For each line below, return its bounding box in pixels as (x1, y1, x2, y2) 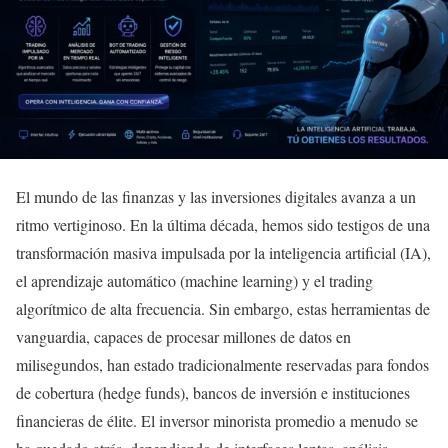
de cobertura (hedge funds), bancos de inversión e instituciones (16, 382, 410, 404)
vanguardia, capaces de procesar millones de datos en (16, 326, 351, 348)
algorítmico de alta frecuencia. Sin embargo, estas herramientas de (16, 298, 430, 320)
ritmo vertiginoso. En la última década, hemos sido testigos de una (16, 214, 430, 236)
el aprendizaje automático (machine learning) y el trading (16, 270, 373, 292)
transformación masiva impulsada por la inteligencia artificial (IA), (16, 242, 431, 264)
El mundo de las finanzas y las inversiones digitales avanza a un (16, 186, 416, 208)
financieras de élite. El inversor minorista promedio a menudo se (16, 410, 418, 432)
